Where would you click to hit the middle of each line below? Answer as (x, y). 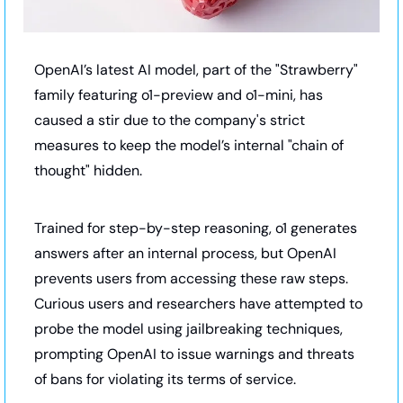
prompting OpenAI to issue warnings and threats (194, 354)
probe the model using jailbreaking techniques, (188, 329)
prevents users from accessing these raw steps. (191, 279)
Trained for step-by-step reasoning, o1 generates (196, 228)
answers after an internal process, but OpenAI (185, 254)
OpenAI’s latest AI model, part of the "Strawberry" (196, 70)
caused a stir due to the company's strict (170, 121)
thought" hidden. (90, 171)
